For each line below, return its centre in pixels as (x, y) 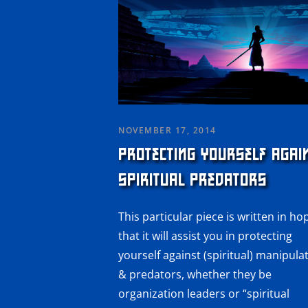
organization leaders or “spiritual (204, 294)
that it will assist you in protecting (205, 236)
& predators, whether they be (195, 275)
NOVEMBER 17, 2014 (167, 131)
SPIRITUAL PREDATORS (192, 180)
